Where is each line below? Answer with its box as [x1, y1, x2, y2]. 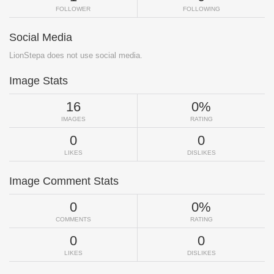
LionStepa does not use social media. [9, 51, 143, 61]
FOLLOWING [182, 6, 220, 13]
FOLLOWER [56, 6, 91, 13]
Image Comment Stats [9, 175, 119, 188]
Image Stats [9, 75, 68, 87]
